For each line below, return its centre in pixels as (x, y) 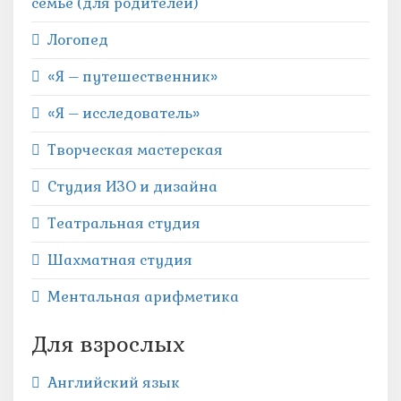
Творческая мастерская (135, 150)
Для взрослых (108, 344)
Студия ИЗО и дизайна (132, 187)
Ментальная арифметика (143, 297)
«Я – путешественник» (132, 77)
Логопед (78, 40)
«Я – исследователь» (125, 113)
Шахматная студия (120, 260)
